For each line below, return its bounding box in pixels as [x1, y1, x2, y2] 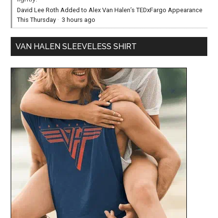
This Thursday [17, 16, 56, 24]
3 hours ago [62, 16, 96, 24]
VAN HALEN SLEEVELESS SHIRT [16, 42, 137, 52]
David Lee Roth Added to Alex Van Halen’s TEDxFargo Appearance [17, 6, 203, 14]
